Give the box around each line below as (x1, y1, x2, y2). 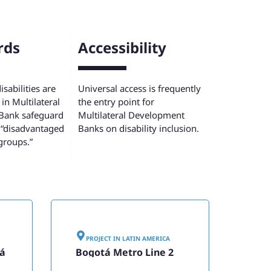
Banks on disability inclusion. (78, 122, 200, 135)
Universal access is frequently (78, 82, 201, 95)
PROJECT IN (85, 233, 122, 243)
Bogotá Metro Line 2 (75, 245, 174, 259)
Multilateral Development (78, 109, 185, 122)
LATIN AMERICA (122, 233, 170, 243)
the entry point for (78, 96, 155, 108)
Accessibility (78, 38, 167, 57)
